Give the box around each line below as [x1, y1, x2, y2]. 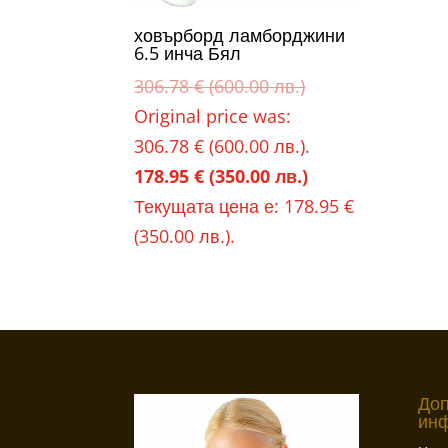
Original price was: [134, 103, 292, 128]
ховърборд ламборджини [134, 22, 346, 47]
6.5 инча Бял [134, 40, 242, 65]
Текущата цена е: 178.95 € [134, 193, 355, 218]
